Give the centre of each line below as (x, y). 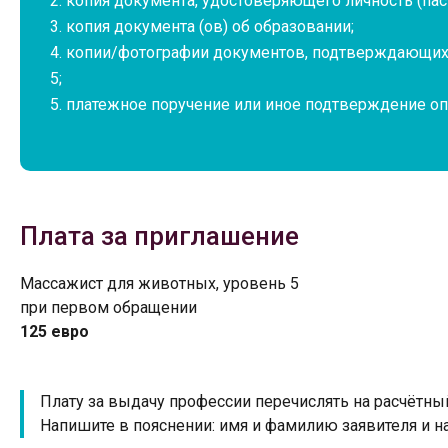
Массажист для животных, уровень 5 (159, 283)
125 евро (54, 331)
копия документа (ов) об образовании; (210, 26)
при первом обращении (108, 307)
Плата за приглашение (159, 235)
